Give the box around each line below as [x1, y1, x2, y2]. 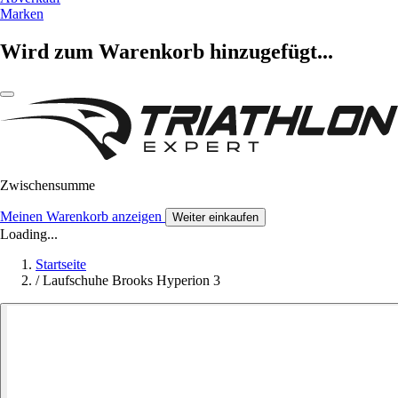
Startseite [36, 256, 86, 272]
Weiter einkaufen [172, 210, 259, 224]
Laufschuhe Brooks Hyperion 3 [43, 272, 220, 288]
